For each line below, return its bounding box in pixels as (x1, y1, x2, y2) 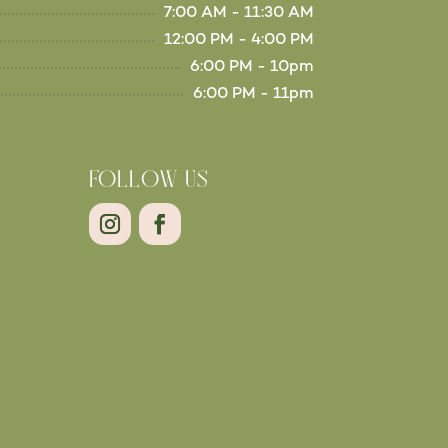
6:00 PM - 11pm (192, 86, 314, 104)
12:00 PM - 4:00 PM (163, 32, 314, 50)
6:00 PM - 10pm (189, 59, 314, 77)
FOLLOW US (89, 169, 210, 193)
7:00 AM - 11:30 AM (163, 5, 314, 23)
